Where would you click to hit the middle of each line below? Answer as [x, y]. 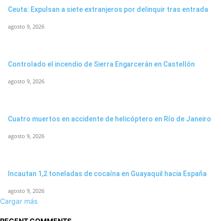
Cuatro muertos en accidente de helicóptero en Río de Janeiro [110, 119]
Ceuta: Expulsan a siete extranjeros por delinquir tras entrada [108, 10]
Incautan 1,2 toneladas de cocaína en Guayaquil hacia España [107, 174]
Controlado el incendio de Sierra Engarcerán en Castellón [101, 64]
